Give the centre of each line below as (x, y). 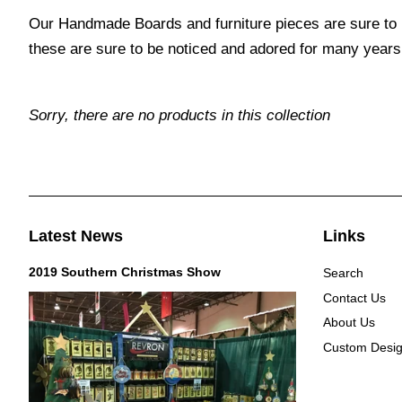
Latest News (76, 236)
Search (343, 273)
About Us (349, 323)
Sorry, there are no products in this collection (179, 115)
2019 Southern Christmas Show (125, 272)
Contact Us (354, 297)
